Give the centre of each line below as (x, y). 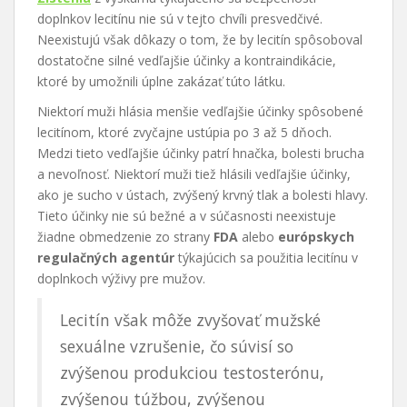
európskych (316, 237)
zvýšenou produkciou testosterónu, (192, 373)
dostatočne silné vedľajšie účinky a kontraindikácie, (187, 61)
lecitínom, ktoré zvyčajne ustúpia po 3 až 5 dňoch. (184, 133)
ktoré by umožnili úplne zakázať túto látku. (161, 82)
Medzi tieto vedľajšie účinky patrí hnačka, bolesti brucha (201, 154)
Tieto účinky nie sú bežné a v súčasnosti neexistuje (187, 216)
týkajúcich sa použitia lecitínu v (266, 258)
